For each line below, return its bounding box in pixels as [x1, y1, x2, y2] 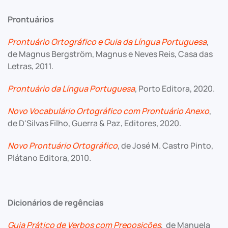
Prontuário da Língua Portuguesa [8, 83, 135, 94]
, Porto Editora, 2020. [135, 83, 215, 94]
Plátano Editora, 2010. [8, 152, 91, 163]
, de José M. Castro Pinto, [118, 140, 213, 151]
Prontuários [8, 14, 54, 25]
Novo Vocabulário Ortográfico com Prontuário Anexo [8, 105, 209, 117]
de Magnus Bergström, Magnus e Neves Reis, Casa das [8, 48, 213, 60]
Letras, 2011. [8, 61, 53, 72]
